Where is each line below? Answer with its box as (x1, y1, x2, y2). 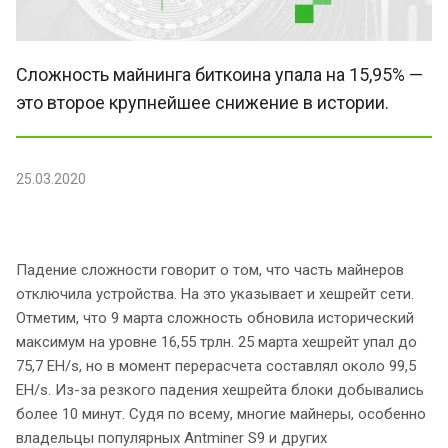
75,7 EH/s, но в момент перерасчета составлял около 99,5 (16, 356, 416, 375)
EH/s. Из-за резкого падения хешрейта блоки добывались (16, 380, 424, 399)
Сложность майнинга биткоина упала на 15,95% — (16, 63, 423, 85)
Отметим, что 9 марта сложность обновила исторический (16, 308, 414, 327)
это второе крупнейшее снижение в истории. (16, 91, 389, 113)
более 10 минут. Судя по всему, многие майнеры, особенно (16, 404, 426, 423)
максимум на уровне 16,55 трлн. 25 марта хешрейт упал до (16, 332, 417, 351)
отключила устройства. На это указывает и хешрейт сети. (16, 284, 414, 303)
